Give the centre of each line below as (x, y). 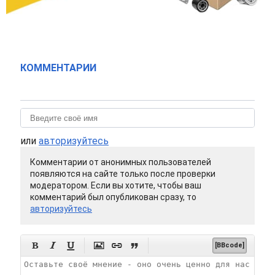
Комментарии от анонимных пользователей (121, 162)
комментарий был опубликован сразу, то (113, 197)
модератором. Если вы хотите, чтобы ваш (116, 186)
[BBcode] (230, 246)
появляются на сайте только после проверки (123, 174)
